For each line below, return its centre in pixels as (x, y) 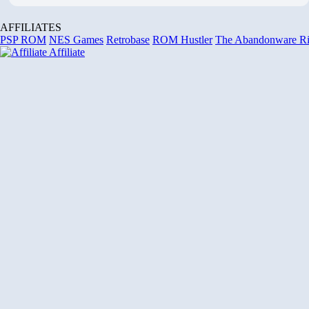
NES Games (76, 39)
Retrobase (128, 39)
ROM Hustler (182, 39)
